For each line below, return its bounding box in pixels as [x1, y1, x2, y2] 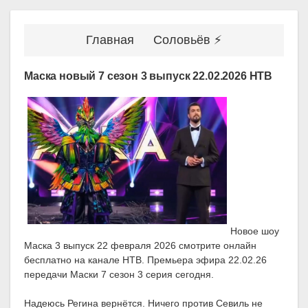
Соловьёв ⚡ [153, 33, 222, 47]
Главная [86, 33, 134, 47]
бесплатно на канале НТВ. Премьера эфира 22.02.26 [24, 254, 267, 266]
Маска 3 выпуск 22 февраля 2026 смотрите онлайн [24, 240, 256, 252]
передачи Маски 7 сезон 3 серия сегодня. [24, 269, 214, 280]
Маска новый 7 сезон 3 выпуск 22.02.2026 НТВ [24, 69, 273, 82]
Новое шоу [230, 225, 279, 237]
